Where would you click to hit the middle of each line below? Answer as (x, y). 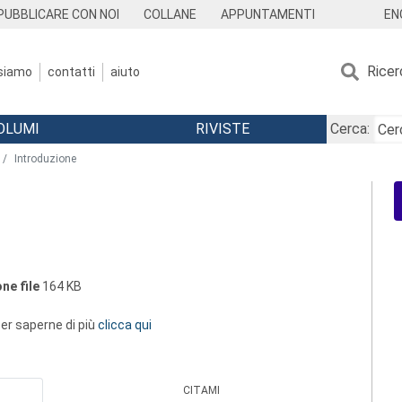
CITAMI (202, 390)
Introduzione (45, 159)
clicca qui (125, 325)
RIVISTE (222, 129)
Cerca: (350, 129)
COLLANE (170, 14)
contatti (71, 71)
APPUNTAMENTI (267, 14)
